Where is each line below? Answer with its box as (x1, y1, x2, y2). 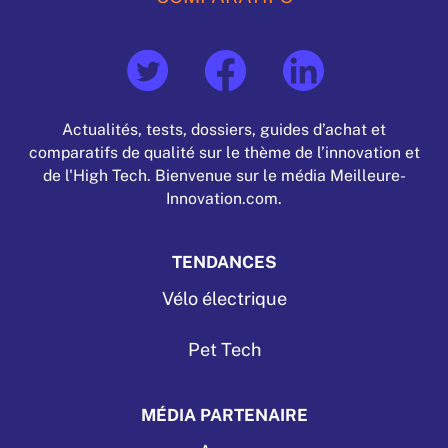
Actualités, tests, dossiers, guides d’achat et (62, 120, 386, 139)
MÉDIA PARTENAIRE (140, 405, 308, 426)
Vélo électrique (161, 288, 287, 309)
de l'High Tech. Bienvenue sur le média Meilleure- (42, 166, 406, 185)
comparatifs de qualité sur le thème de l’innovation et (28, 143, 420, 162)
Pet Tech (187, 339, 261, 361)
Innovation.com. (166, 189, 282, 208)
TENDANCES (171, 252, 277, 272)
